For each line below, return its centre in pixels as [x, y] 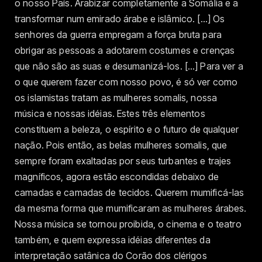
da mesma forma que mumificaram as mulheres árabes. [131, 208]
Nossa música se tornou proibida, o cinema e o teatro [128, 224]
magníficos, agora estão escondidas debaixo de [117, 176]
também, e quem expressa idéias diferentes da [113, 239]
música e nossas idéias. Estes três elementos [110, 113]
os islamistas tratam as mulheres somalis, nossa [116, 97]
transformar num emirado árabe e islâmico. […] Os [120, 18]
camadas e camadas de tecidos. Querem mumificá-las [130, 192]
